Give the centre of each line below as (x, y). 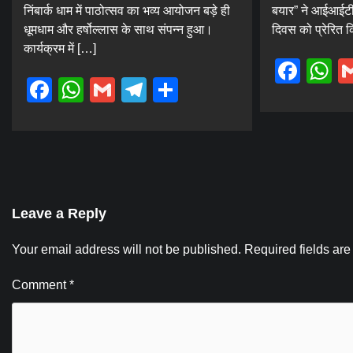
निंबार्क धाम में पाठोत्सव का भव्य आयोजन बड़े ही (127, 11)
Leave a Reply (59, 214)
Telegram (199, 90)
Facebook (108, 90)
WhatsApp (142, 90)
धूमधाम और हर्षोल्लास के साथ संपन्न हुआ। (118, 30)
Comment (41, 285)
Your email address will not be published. (126, 250)
